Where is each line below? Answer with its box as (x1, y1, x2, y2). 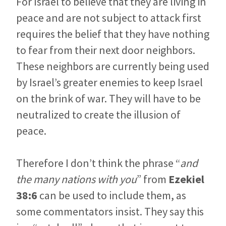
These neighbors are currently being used (16, 59, 209, 74)
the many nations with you (16, 172, 137, 187)
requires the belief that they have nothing (16, 27, 209, 41)
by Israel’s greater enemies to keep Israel (16, 75, 203, 90)
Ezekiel (168, 172, 204, 187)
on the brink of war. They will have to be (16, 91, 201, 106)
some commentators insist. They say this (16, 204, 204, 219)
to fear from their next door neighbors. (16, 43, 195, 58)
